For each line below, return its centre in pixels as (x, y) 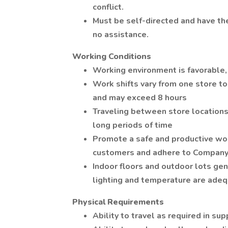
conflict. (108, 7)
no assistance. (121, 35)
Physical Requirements (118, 202)
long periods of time (133, 125)
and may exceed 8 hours (140, 98)
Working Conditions (112, 56)
